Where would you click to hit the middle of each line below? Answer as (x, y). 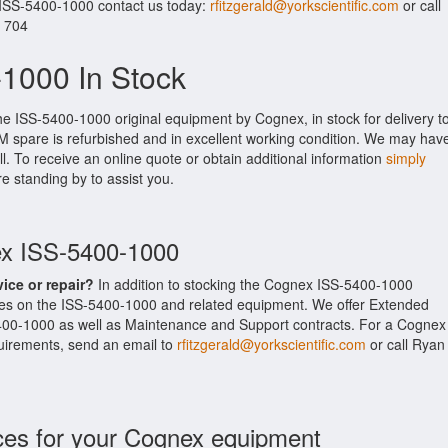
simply (406, 158)
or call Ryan (405, 344)
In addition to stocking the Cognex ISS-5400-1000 (253, 284)
